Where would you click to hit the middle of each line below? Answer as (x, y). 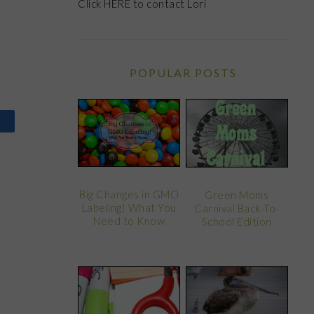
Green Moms (237, 195)
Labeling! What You (129, 208)
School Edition (237, 222)
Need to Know (129, 221)
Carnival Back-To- (237, 209)
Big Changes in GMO (129, 194)
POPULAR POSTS (183, 73)
